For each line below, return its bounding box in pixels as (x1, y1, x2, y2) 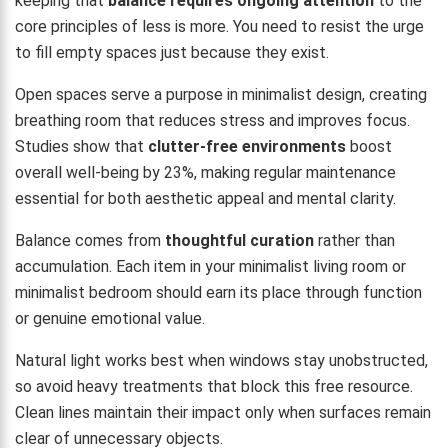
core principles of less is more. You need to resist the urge (15, 16, 424, 36)
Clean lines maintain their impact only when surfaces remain (15, 402, 431, 422)
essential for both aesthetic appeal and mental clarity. (15, 188, 396, 208)
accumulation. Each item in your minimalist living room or (15, 256, 406, 276)
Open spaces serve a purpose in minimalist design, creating (15, 84, 427, 104)
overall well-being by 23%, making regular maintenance (15, 162, 396, 182)
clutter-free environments (148, 136, 346, 156)
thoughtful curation (165, 230, 314, 250)
